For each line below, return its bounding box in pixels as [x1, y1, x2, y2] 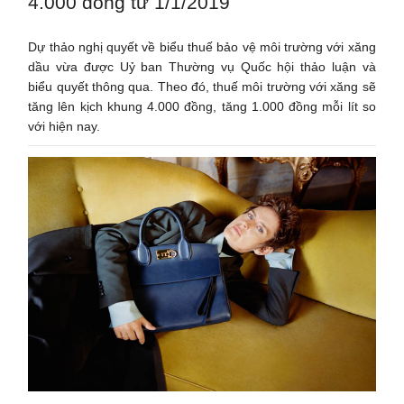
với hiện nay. [28, 118, 101, 133]
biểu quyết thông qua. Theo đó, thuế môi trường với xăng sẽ [28, 78, 376, 94]
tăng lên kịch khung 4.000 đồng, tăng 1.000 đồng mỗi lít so [28, 98, 376, 114]
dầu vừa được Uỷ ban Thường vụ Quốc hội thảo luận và [28, 59, 376, 74]
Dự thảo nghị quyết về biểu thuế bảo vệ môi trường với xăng [28, 39, 376, 54]
